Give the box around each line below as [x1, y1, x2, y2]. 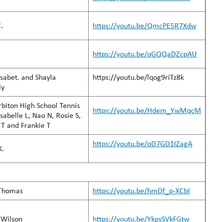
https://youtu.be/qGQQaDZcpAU [93, 49, 197, 59]
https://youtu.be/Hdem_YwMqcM [93, 105, 201, 115]
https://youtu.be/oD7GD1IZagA [93, 138, 192, 149]
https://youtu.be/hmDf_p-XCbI [93, 185, 190, 196]
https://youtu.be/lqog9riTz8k [93, 72, 184, 82]
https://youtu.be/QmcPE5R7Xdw [93, 20, 196, 31]
